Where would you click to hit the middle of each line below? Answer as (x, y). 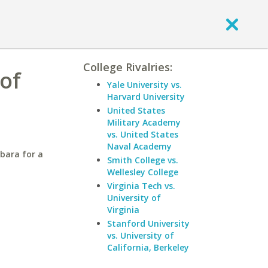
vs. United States (143, 134)
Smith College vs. (143, 160)
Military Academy (144, 122)
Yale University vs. (144, 85)
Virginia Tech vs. (141, 186)
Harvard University (146, 97)
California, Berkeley (148, 247)
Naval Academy (139, 146)
